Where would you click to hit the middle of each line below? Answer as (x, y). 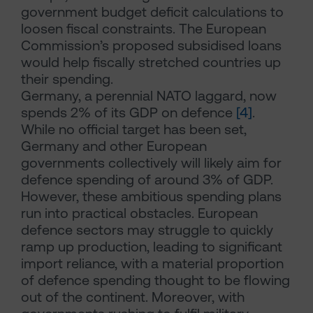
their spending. (67, 79)
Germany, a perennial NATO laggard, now (149, 96)
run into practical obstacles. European (139, 213)
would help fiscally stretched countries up (151, 62)
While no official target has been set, (134, 129)
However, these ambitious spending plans (151, 196)
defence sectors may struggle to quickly (147, 230)
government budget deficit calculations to (152, 12)
